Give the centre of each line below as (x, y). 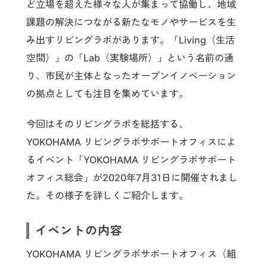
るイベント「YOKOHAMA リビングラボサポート (131, 160)
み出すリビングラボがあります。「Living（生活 (131, 40)
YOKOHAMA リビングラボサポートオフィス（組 (131, 254)
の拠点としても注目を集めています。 (107, 94)
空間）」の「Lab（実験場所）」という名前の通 (130, 58)
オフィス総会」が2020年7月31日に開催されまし (132, 178)
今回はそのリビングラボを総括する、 (107, 124)
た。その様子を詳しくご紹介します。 (107, 196)
